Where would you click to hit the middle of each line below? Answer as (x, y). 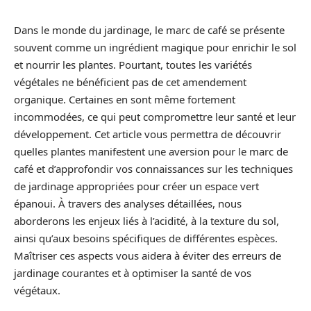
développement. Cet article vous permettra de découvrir (148, 134)
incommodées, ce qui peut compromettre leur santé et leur (155, 117)
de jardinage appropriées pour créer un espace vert (136, 186)
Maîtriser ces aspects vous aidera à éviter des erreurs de (148, 255)
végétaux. (37, 290)
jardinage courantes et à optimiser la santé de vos (133, 273)
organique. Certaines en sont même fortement (125, 99)
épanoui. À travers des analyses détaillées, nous (128, 203)
